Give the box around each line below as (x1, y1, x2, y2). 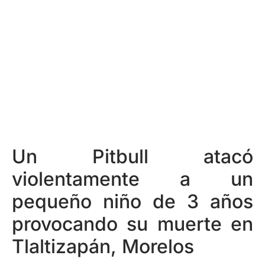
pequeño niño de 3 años (12, 190, 253, 213)
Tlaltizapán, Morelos (12, 235, 194, 258)
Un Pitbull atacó (12, 145, 253, 168)
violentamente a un (12, 167, 253, 190)
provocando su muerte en (12, 212, 253, 235)
